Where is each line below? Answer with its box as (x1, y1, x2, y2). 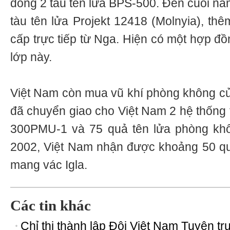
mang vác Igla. (10, 158, 87, 171)
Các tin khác (10, 197, 91, 214)
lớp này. (10, 50, 52, 64)
